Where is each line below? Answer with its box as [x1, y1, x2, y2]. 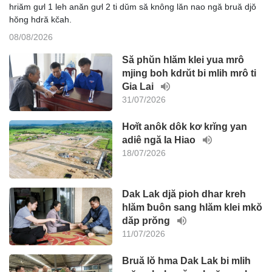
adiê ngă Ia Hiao [122, 135, 198, 146]
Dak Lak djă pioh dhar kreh [122, 188, 246, 199]
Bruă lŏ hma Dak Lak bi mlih [122, 256, 251, 267]
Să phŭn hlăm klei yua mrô [122, 54, 244, 65]
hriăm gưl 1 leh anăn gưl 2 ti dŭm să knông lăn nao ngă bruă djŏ [9, 1, 256, 12]
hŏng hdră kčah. [9, 14, 72, 24]
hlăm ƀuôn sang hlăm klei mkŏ [122, 202, 262, 212]
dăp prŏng [122, 215, 172, 226]
